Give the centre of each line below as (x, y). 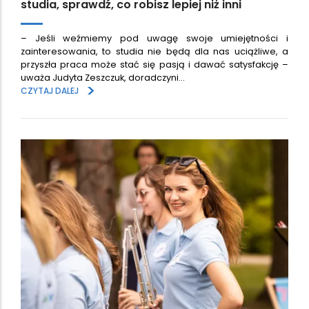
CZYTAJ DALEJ (50, 90)
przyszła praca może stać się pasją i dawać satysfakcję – (154, 64)
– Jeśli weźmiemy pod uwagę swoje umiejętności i (154, 38)
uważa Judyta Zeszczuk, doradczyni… (103, 77)
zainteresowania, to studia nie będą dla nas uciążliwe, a (154, 51)
